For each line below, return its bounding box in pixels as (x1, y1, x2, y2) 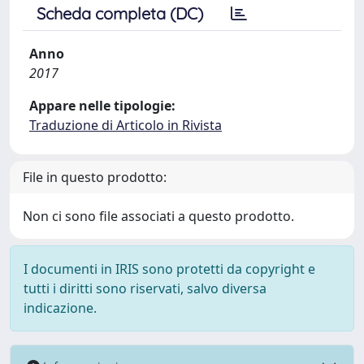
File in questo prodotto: (23, 168, 167, 186)
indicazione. (24, 299, 97, 317)
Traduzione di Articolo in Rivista (29, 116, 222, 134)
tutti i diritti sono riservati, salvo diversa (24, 279, 266, 297)
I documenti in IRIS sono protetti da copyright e (24, 260, 315, 278)
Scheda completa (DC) (37, 3, 203, 24)
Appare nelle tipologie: (29, 97, 175, 115)
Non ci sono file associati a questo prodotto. (23, 207, 294, 225)
